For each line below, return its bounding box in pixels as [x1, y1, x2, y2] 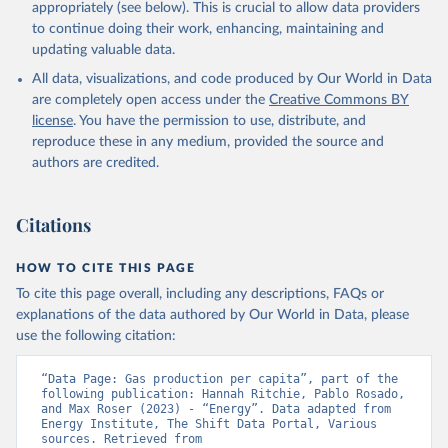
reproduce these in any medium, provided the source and [32, 135, 384, 149]
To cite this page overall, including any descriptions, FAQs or [16, 287, 384, 301]
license [32, 114, 73, 128]
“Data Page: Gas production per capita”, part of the [41, 372, 398, 386]
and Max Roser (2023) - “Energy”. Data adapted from [41, 402, 391, 416]
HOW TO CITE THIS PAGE [16, 262, 196, 274]
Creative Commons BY [269, 93, 409, 107]
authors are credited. [32, 156, 159, 170]
